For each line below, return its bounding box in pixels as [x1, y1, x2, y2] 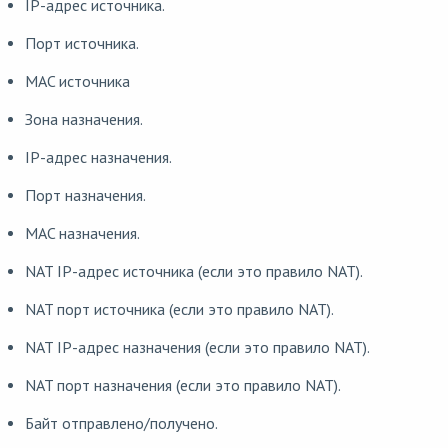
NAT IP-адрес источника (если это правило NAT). [24, 261, 363, 281]
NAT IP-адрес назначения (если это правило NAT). [24, 337, 370, 357]
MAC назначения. [24, 223, 140, 243]
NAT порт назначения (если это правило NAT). [24, 375, 341, 395]
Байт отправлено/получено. [24, 413, 218, 433]
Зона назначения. [24, 109, 143, 129]
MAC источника [24, 71, 130, 91]
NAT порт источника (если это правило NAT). [24, 299, 334, 319]
